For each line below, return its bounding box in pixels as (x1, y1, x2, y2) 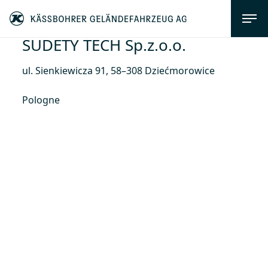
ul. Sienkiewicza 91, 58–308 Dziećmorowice (22, 64, 215, 77)
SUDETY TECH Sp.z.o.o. (22, 34, 186, 56)
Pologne (22, 93, 60, 106)
